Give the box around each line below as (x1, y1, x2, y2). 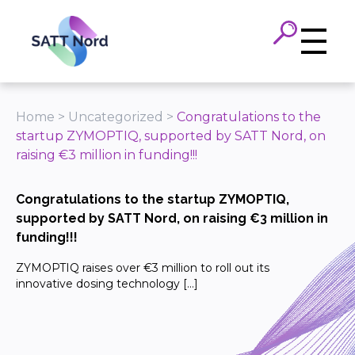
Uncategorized (68, 109, 163, 124)
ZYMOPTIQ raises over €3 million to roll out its (16, 261, 269, 275)
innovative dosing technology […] (16, 277, 198, 291)
